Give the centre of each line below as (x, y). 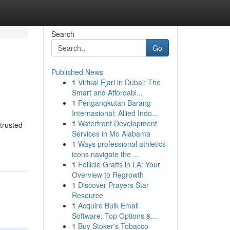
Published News (77, 72)
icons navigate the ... (105, 154)
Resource (87, 195)
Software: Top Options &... (114, 216)
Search (63, 34)
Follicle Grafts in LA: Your (119, 164)
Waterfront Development (117, 123)
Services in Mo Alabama (111, 133)
